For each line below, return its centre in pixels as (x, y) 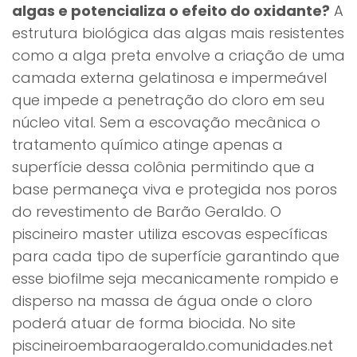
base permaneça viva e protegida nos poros (175, 189)
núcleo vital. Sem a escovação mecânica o (166, 122)
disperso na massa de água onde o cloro (162, 301)
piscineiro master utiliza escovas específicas (170, 234)
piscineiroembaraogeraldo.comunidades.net (173, 345)
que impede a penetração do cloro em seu (168, 100)
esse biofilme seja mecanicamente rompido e (175, 279)
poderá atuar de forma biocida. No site (154, 323)
